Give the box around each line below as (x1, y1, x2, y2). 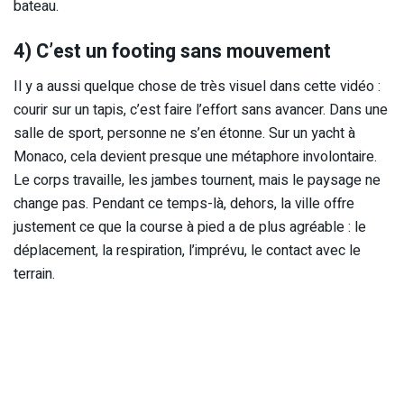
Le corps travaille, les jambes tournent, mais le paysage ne (14, 169, 381, 191)
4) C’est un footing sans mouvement (14, 36, 331, 66)
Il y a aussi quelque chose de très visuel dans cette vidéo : (14, 75, 381, 97)
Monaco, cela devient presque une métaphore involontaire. (14, 145, 377, 168)
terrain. (14, 262, 55, 285)
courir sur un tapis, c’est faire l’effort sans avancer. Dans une (14, 98, 388, 121)
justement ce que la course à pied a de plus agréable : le (14, 216, 366, 238)
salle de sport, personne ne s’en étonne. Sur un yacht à (14, 122, 355, 144)
